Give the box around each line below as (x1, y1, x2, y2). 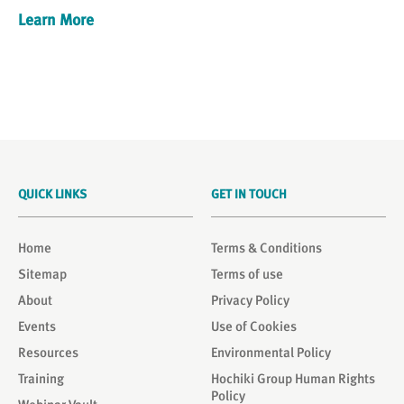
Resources (18, 344, 78, 361)
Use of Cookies (211, 318, 297, 335)
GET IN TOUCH (211, 187, 287, 201)
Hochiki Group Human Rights (211, 371, 375, 387)
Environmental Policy (211, 344, 331, 361)
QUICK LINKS (18, 187, 87, 201)
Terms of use (211, 266, 283, 282)
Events (18, 318, 56, 335)
